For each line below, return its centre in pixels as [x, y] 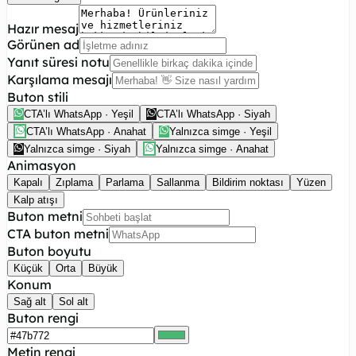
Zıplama [74, 182]
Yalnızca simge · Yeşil [221, 131]
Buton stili [38, 97]
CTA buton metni [58, 233]
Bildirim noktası [248, 182]
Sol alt [74, 301]
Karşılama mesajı [60, 79]
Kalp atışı [36, 199]
